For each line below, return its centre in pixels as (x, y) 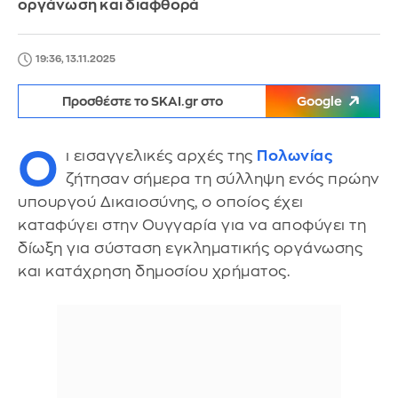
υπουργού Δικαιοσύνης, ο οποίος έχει (161, 202)
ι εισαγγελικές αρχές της (161, 156)
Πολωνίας (295, 156)
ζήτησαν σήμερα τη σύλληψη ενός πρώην (222, 179)
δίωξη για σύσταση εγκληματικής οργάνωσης (190, 248)
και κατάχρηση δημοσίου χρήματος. (154, 271)
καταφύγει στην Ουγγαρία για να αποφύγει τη (192, 225)
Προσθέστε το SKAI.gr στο (142, 101)
